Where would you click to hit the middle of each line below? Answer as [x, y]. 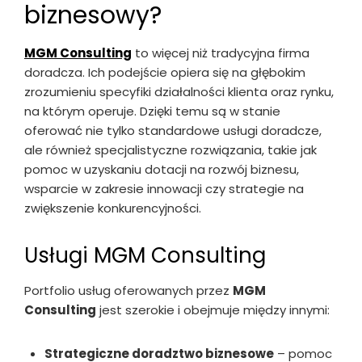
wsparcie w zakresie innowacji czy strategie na [164, 188]
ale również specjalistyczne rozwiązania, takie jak [170, 149]
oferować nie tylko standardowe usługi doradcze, [173, 130]
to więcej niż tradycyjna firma [221, 53]
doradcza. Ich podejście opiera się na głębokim [165, 72]
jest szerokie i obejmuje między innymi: [213, 309]
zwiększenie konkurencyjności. [113, 208]
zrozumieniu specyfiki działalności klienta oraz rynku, [179, 91]
